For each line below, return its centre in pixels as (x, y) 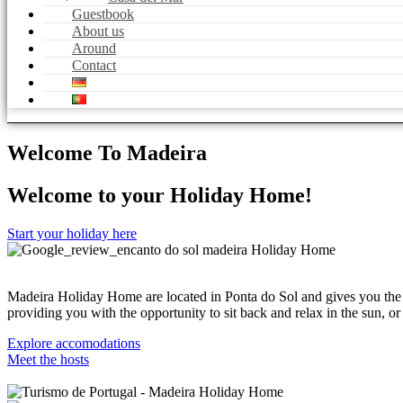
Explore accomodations (74, 343)
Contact (94, 65)
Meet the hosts (48, 359)
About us (98, 31)
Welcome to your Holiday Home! (160, 195)
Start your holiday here (72, 233)
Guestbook (103, 14)
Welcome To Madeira (107, 152)
